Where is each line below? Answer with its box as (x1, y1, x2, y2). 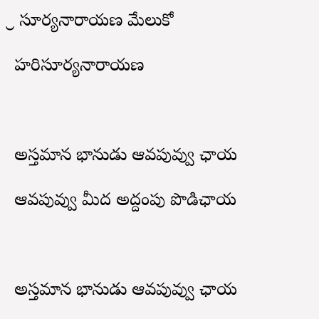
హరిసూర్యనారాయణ (14, 55, 144, 79)
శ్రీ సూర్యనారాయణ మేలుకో (14, 10, 173, 34)
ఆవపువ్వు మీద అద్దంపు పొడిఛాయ (14, 189, 236, 214)
